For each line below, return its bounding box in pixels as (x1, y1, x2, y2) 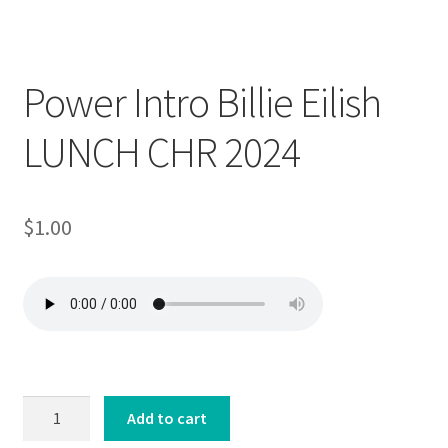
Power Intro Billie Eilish (22, 75, 381, 128)
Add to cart (127, 408, 208, 429)
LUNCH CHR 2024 (22, 125, 300, 178)
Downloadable (37, 25, 128, 44)
